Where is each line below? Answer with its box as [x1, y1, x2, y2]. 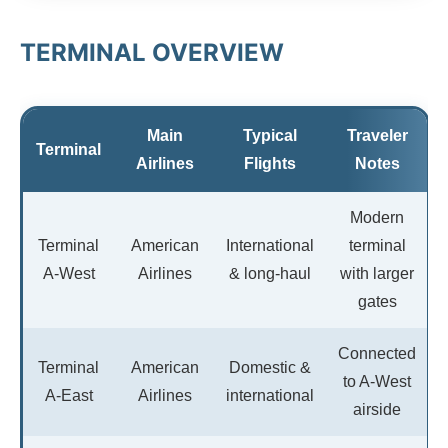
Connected [338, 344, 416, 362]
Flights [244, 154, 296, 172]
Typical [243, 126, 297, 144]
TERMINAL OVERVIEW [20, 37, 284, 67]
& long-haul [229, 264, 311, 282]
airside [353, 400, 401, 418]
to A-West [343, 372, 411, 390]
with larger [340, 264, 414, 282]
